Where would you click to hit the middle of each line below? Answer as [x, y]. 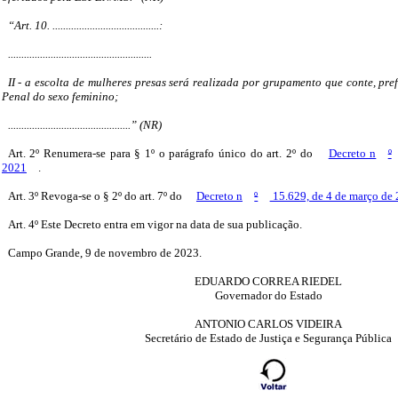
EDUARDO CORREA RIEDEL [268, 282]
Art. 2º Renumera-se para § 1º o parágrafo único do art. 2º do [162, 154]
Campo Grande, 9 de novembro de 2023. [104, 253]
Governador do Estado [268, 296]
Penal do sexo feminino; [60, 97]
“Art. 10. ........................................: [85, 26]
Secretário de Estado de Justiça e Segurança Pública [268, 338]
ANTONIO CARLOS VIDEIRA [268, 324]
